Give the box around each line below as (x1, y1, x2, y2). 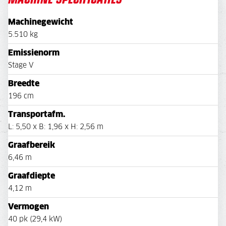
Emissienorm (8, 48, 60, 57)
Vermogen (8, 202, 49, 211)
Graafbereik (8, 141, 55, 149)
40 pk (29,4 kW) (8, 215, 62, 223)
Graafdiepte (8, 172, 55, 180)
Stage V (8, 62, 34, 69)
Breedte (8, 79, 39, 88)
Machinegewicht (8, 18, 73, 26)
